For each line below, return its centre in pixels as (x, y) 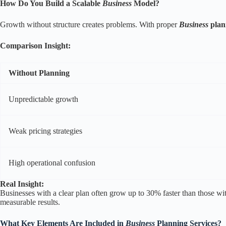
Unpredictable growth (43, 99)
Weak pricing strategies (45, 131)
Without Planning (39, 73)
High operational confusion (52, 163)
